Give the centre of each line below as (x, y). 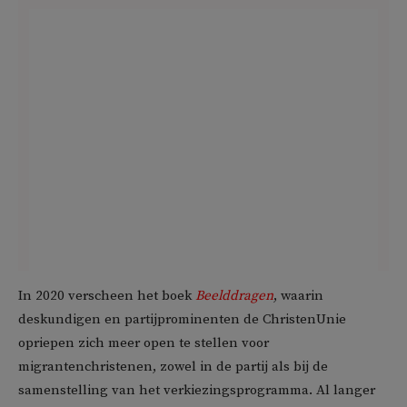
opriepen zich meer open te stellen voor (144, 342)
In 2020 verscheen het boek (107, 295)
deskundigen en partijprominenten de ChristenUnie (182, 319)
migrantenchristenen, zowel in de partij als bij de (173, 366)
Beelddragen (234, 295)
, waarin (298, 295)
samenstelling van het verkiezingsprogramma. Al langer (197, 390)
